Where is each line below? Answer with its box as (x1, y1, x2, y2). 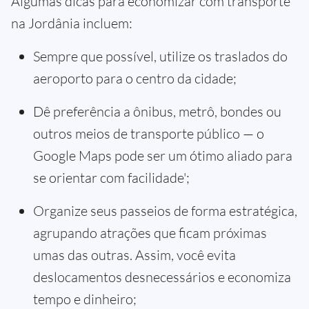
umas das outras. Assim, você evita (33, 246, 236, 264)
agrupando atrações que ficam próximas (33, 224, 267, 242)
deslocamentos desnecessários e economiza (33, 268, 291, 286)
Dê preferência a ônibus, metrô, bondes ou (33, 103, 281, 121)
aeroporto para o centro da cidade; (33, 70, 237, 88)
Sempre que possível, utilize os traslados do (33, 48, 288, 66)
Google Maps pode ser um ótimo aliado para (33, 147, 292, 165)
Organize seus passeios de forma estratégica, (33, 202, 297, 220)
